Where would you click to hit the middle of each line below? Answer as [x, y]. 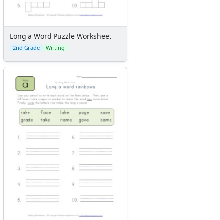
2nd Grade [26, 47]
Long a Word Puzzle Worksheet [61, 36]
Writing [55, 47]
